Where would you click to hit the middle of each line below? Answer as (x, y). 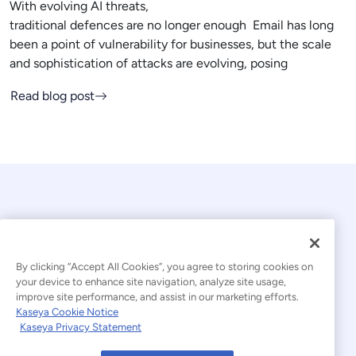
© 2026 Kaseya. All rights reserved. (178, 288)
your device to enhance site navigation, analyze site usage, (151, 281)
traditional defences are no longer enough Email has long (172, 25)
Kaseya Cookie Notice (67, 311)
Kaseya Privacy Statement (81, 327)
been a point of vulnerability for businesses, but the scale (170, 44)
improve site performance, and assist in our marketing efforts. (157, 296)
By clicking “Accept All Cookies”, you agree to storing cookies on (164, 266)
